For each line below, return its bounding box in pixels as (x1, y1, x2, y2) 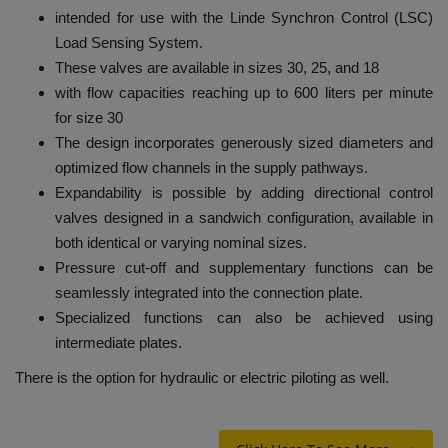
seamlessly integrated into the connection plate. (55, 284, 363, 302)
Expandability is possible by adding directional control (55, 184, 433, 202)
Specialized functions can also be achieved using (55, 309, 433, 327)
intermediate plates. (55, 334, 182, 352)
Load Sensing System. (55, 34, 203, 52)
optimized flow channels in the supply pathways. (55, 159, 368, 177)
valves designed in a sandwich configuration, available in (55, 209, 433, 227)
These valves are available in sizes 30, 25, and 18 (55, 59, 379, 77)
